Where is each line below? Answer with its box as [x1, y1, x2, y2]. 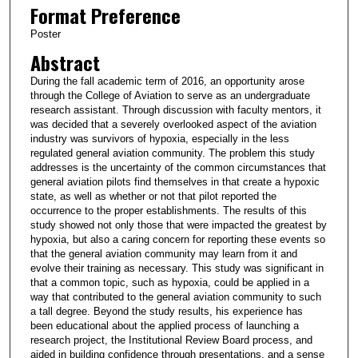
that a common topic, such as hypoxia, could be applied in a [30, 276, 309, 289]
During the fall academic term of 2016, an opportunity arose [30, 75, 304, 88]
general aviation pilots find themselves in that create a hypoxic [30, 176, 320, 189]
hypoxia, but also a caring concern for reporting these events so [30, 233, 325, 246]
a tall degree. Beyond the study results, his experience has [30, 305, 303, 318]
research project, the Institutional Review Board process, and [30, 334, 312, 347]
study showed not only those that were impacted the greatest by [30, 219, 327, 232]
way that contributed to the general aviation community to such [30, 291, 321, 304]
